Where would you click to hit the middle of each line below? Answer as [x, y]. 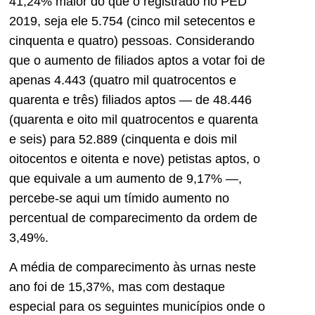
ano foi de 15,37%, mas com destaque [117, 287]
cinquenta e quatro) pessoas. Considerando [132, 40]
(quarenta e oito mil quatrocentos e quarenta [134, 119]
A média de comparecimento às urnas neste [133, 268]
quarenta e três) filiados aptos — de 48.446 [130, 99]
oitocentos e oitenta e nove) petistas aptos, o [135, 159]
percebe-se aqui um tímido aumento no [119, 198]
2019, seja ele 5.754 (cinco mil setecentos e [132, 21]
